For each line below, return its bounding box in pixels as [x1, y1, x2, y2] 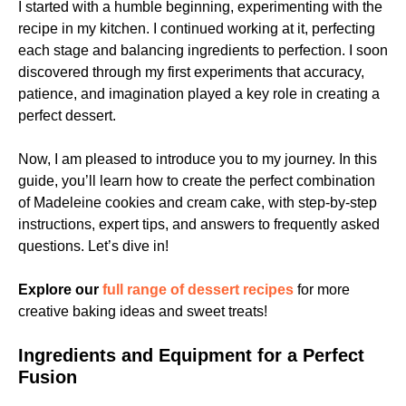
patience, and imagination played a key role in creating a [18, 86, 380, 101]
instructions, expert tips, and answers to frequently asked [18, 217, 380, 232]
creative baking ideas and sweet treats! [18, 304, 267, 319]
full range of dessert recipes [99, 282, 294, 297]
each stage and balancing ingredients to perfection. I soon [18, 43, 388, 58]
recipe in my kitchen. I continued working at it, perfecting [18, 21, 375, 36]
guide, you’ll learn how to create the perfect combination [18, 173, 375, 188]
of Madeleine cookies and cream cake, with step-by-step [18, 195, 377, 210]
